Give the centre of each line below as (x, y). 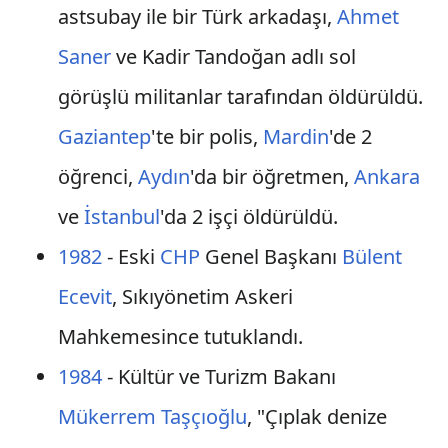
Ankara (386, 176)
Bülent (371, 256)
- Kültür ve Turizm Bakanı (218, 376)
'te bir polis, (206, 136)
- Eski (130, 256)
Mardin (295, 136)
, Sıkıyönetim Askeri (202, 296)
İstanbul (121, 216)
